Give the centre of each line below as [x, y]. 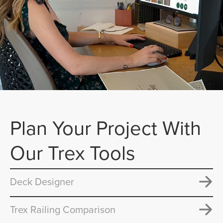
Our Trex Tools [73, 153]
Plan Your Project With [106, 128]
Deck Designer [42, 182]
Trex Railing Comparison [63, 210]
